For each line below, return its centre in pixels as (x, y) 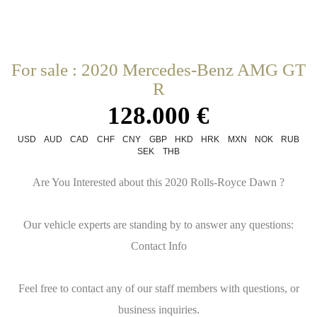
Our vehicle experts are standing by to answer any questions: (158, 225)
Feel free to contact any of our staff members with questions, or (158, 288)
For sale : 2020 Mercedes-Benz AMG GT (158, 70)
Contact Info (158, 246)
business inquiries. (158, 310)
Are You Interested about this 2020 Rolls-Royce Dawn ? (158, 182)
